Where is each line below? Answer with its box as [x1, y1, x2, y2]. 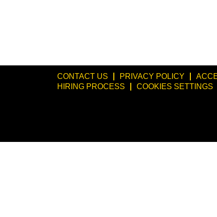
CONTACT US [57, 72, 108, 80]
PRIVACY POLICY [120, 72, 185, 80]
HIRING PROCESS [57, 82, 125, 91]
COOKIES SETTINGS [137, 82, 213, 91]
